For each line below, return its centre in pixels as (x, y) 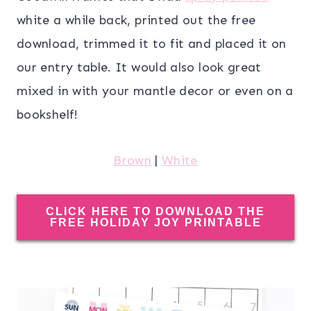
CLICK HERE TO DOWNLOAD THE (155, 211)
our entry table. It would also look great (139, 67)
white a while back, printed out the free (136, 20)
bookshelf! (48, 114)
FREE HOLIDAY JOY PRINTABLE (155, 222)
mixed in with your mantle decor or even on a (155, 91)
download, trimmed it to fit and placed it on (152, 43)
